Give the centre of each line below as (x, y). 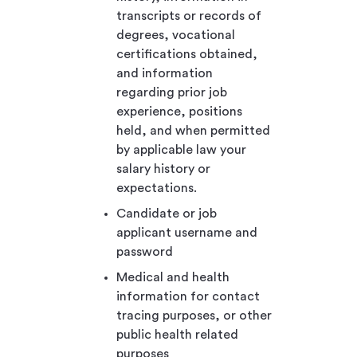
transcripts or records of (189, 16)
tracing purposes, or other (194, 315)
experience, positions (179, 111)
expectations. (158, 188)
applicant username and (187, 232)
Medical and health (173, 277)
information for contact (188, 296)
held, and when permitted (193, 130)
